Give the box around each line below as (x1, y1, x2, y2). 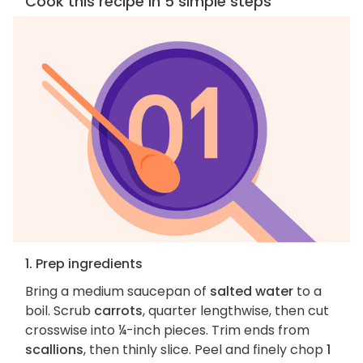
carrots (94, 301, 143, 321)
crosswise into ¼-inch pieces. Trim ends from (25, 321, 310, 340)
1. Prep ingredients (25, 254, 143, 274)
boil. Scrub (25, 301, 94, 321)
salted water (210, 282, 293, 301)
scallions (25, 340, 83, 360)
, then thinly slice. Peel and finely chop (83, 340, 327, 360)
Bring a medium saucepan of (25, 282, 210, 301)
